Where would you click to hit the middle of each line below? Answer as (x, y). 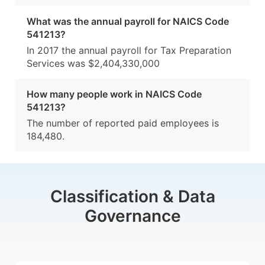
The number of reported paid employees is (123, 123)
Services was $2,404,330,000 (93, 64)
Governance (132, 216)
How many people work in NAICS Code (114, 94)
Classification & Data (132, 197)
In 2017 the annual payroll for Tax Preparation (129, 51)
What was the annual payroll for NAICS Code (128, 22)
